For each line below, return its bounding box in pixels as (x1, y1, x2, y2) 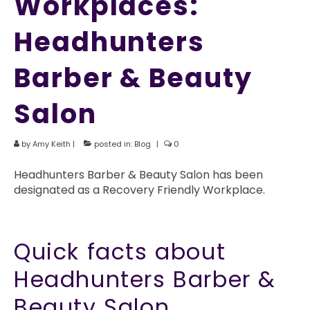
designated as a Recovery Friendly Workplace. (14, 182, 265, 198)
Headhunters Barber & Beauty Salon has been (14, 167, 263, 183)
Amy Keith (33, 138, 71, 149)
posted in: (92, 138, 134, 149)
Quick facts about (14, 236, 226, 267)
